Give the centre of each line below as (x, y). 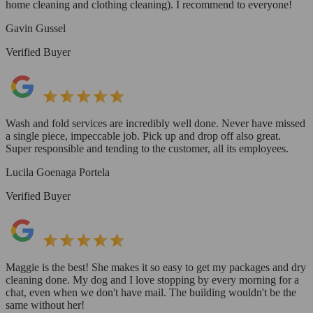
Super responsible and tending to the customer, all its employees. (147, 148)
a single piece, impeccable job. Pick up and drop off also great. (143, 136)
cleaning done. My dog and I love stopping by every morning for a (152, 279)
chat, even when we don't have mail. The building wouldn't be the (151, 292)
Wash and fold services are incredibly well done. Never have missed (155, 123)
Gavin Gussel (36, 28)
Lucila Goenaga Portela (58, 172)
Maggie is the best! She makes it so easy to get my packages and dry (156, 267)
